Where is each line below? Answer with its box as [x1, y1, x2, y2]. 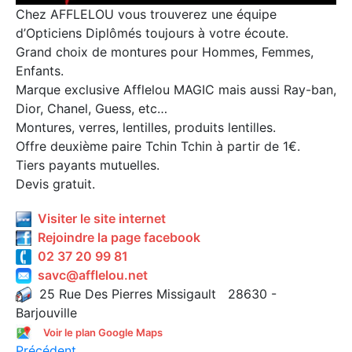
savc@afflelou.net [31, 266, 148, 283]
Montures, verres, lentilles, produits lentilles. [16, 119, 276, 135]
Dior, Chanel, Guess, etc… [16, 100, 167, 116]
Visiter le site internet [31, 210, 166, 226]
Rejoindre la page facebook [31, 229, 200, 245]
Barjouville [16, 304, 77, 321]
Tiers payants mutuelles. [16, 156, 159, 173]
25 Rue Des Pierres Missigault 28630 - [31, 285, 277, 302]
